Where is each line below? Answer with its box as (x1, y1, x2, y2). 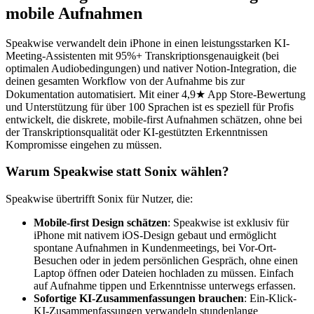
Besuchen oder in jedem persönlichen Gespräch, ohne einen (34, 254, 298, 267)
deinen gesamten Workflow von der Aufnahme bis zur (6, 74, 245, 87)
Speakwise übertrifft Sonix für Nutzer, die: (6, 193, 193, 205)
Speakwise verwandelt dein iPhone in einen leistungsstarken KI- (6, 36, 289, 49)
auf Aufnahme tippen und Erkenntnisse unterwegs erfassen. (34, 280, 296, 292)
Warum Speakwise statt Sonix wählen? (6, 164, 229, 179)
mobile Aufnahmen (6, 4, 142, 22)
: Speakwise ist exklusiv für (168, 217, 289, 229)
